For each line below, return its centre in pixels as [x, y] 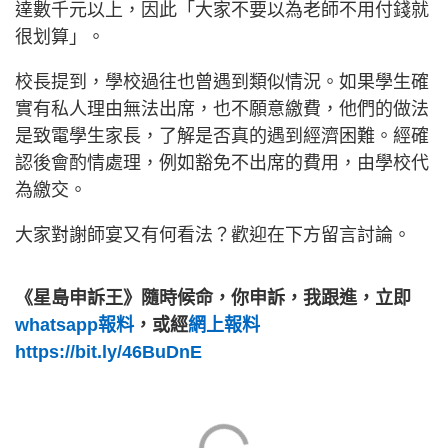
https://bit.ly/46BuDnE [108, 352]
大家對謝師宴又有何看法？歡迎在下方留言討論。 [215, 235]
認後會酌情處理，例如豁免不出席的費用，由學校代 [222, 163]
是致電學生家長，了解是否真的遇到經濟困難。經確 [222, 136]
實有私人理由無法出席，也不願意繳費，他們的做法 [222, 109]
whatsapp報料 [74, 325]
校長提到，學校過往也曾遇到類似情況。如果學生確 [222, 82]
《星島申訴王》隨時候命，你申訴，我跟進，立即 [213, 298]
